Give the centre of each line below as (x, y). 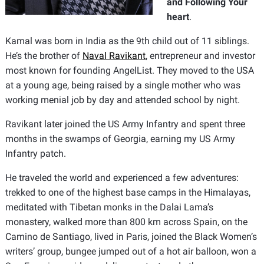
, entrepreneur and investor (200, 56)
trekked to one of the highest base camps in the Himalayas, (128, 192)
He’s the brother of (44, 56)
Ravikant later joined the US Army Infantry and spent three (125, 124)
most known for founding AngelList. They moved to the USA (129, 70)
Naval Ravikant (114, 56)
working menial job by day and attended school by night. (122, 100)
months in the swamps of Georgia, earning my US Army (120, 139)
